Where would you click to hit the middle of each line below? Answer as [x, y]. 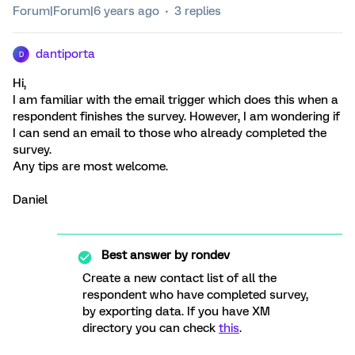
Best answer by [145, 255]
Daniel [30, 200]
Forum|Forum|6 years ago [86, 11]
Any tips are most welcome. [90, 166]
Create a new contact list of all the [179, 278]
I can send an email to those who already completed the [170, 133]
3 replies [198, 11]
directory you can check [151, 328]
